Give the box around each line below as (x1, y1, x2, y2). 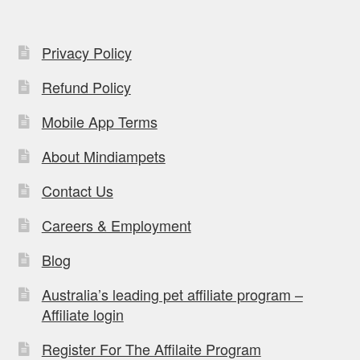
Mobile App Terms (41, 110, 157, 132)
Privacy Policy (41, 41, 132, 63)
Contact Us (41, 179, 113, 201)
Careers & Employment (41, 214, 191, 235)
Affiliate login (41, 303, 124, 325)
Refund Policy (41, 76, 131, 97)
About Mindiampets (41, 145, 166, 166)
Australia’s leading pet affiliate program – (41, 283, 303, 305)
